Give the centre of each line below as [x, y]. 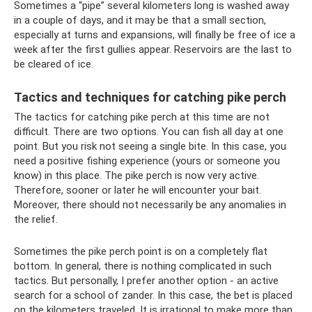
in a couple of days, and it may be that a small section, [140, 21]
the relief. [36, 220]
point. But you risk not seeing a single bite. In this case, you [150, 147]
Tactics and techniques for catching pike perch [150, 97]
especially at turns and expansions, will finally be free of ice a [155, 35]
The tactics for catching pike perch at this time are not [142, 117]
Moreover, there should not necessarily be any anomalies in [150, 205]
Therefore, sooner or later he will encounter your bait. [138, 190]
